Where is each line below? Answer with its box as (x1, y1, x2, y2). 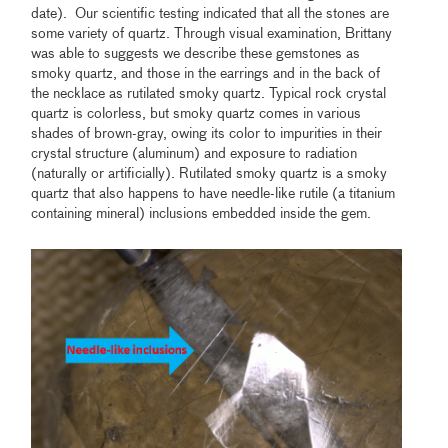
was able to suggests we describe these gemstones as (31, 46, 361, 61)
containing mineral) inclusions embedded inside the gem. (31, 206, 372, 221)
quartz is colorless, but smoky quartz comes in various (31, 106, 362, 121)
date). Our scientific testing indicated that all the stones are (31, 6, 390, 21)
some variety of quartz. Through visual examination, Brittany (31, 26, 393, 41)
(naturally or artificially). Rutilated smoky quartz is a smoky (31, 166, 388, 181)
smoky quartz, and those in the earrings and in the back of (31, 66, 381, 81)
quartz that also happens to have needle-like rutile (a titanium (31, 186, 396, 201)
